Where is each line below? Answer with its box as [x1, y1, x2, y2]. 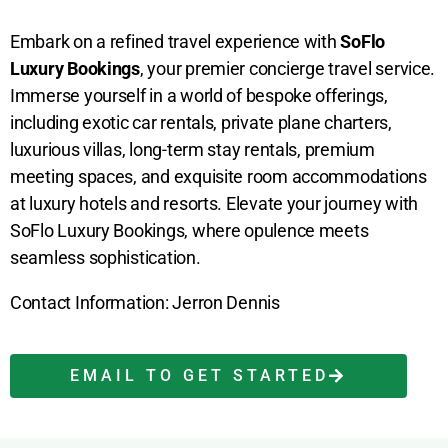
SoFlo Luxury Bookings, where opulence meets [10, 220, 369, 242]
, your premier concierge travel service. [139, 58, 436, 80]
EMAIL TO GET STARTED [70, 366, 329, 386]
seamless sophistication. [10, 247, 201, 269]
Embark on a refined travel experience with [10, 31, 341, 53]
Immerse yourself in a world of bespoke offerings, [10, 85, 388, 107]
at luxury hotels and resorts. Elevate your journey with [10, 193, 419, 215]
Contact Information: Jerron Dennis [10, 292, 280, 314]
